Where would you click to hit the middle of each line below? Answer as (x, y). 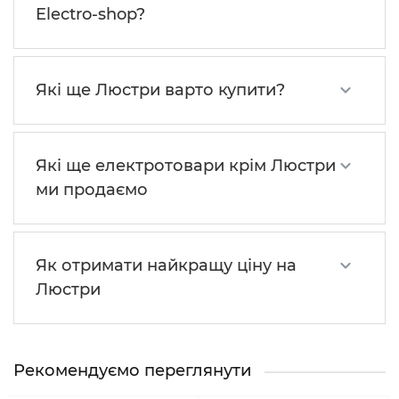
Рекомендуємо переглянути (132, 371)
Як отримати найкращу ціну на (166, 266)
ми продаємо (92, 190)
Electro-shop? (90, 15)
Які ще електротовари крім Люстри (186, 166)
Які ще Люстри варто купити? (160, 90)
